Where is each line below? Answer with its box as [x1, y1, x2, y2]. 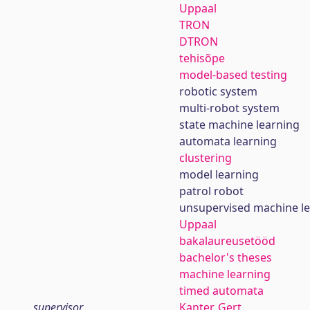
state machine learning [179, 117, 300, 132]
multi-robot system [179, 100, 280, 116]
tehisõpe [179, 51, 225, 66]
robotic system [179, 84, 257, 99]
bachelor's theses [179, 250, 272, 265]
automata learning [179, 134, 277, 149]
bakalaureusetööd [179, 233, 275, 248]
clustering [179, 150, 232, 165]
